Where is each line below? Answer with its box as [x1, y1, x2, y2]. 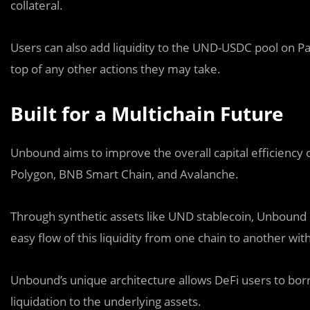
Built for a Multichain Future [10, 100, 284, 127]
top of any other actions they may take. [10, 61, 221, 77]
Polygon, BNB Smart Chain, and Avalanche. [10, 166, 239, 182]
